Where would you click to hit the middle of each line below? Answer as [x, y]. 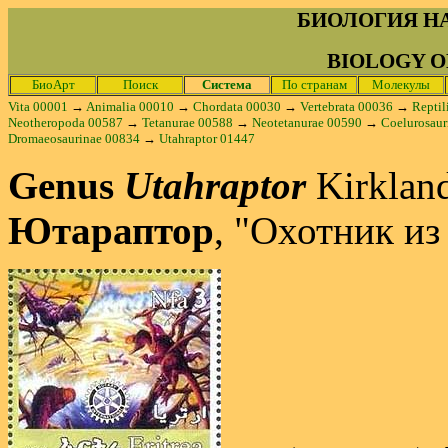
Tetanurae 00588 [187, 122]
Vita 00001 [38, 106]
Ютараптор [111, 230]
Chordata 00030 [237, 106]
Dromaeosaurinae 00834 [74, 138]
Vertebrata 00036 [346, 106]
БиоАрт [53, 84]
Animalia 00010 [130, 106]
